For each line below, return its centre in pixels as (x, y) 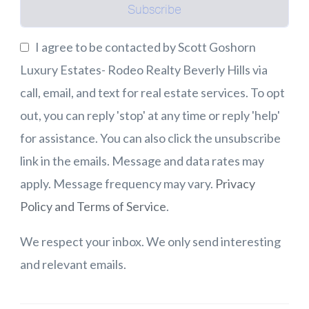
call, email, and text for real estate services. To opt (152, 93)
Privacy (235, 184)
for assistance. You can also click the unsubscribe (150, 138)
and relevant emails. (73, 265)
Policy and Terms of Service (93, 207)
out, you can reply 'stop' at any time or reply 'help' (150, 116)
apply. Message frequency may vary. (118, 184)
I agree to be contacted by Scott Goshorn (144, 47)
